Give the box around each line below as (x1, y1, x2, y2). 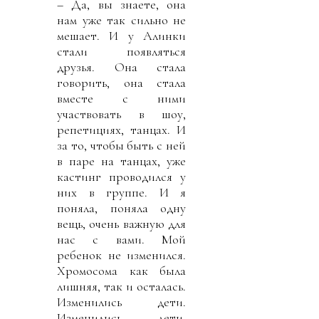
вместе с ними (57, 90, 186, 106)
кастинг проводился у (57, 168, 186, 184)
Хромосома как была (57, 262, 186, 278)
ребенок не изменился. (57, 246, 186, 263)
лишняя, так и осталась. (57, 278, 186, 294)
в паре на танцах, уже (57, 152, 186, 169)
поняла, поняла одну (57, 199, 186, 216)
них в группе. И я (57, 184, 186, 200)
